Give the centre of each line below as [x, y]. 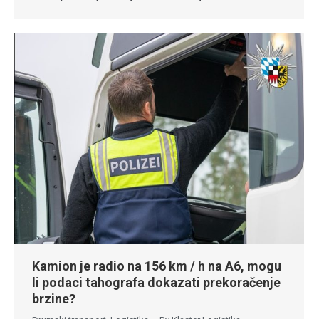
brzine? [54, 298]
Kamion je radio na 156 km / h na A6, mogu [157, 266]
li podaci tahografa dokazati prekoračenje [156, 282]
